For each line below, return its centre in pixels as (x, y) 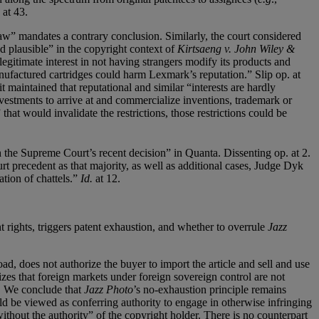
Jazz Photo (109, 290)
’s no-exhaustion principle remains (210, 290)
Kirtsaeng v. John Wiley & (236, 48)
